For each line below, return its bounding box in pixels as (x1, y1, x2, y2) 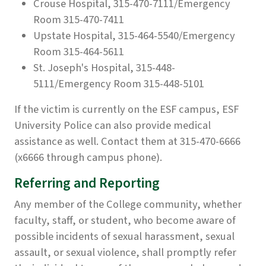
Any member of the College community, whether (14, 197, 242, 213)
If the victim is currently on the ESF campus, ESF (14, 102, 239, 118)
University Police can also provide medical (14, 118, 211, 134)
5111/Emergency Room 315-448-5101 (33, 76, 204, 92)
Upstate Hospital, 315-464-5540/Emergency (33, 28, 235, 44)
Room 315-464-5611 (33, 44, 124, 60)
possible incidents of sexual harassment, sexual (14, 229, 235, 245)
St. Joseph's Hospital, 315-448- (33, 60, 175, 76)
